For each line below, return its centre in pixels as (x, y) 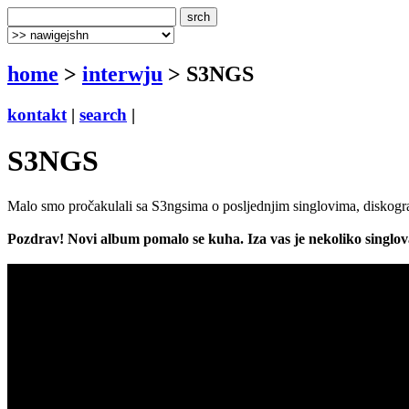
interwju (122, 73)
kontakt (37, 114)
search (103, 114)
